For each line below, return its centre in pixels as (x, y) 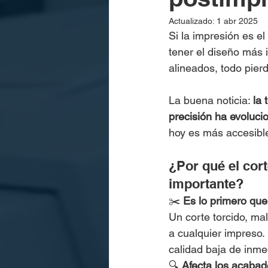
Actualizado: (193, 21)
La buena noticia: (211, 100)
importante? (206, 184)
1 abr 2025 (237, 21)
